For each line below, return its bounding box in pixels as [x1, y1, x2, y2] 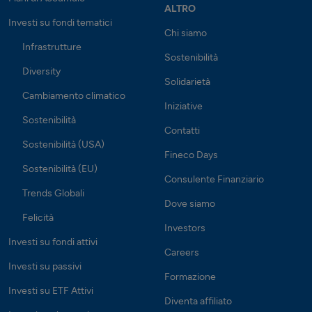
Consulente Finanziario [164, 173, 264, 185]
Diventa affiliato [164, 295, 232, 307]
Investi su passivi [8, 260, 81, 272]
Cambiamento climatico [22, 89, 125, 102]
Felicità [22, 211, 54, 224]
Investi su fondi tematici [8, 16, 112, 29]
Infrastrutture [22, 40, 81, 53]
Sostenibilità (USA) [22, 138, 104, 150]
